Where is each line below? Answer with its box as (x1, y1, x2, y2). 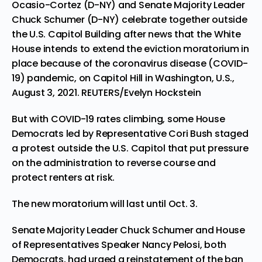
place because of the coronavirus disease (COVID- (12, 56, 248, 70)
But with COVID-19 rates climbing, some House (12, 112, 225, 126)
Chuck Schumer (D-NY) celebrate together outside (12, 12, 247, 26)
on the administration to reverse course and (12, 156, 216, 170)
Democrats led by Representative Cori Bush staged (12, 126, 249, 140)
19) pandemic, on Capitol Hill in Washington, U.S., (12, 71, 235, 85)
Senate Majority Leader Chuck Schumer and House (12, 223, 245, 237)
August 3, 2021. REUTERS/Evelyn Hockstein (12, 85, 201, 99)
